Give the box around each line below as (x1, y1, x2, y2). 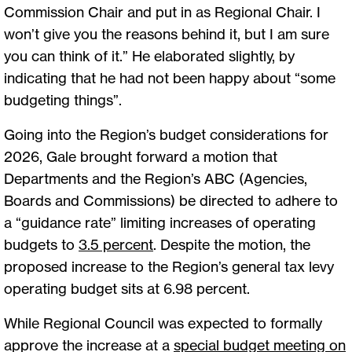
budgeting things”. (4, 91, 125, 109)
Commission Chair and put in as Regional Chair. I (4, 3, 321, 21)
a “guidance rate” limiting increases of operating (4, 214, 316, 232)
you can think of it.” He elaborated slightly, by (4, 47, 295, 65)
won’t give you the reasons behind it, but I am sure (4, 25, 329, 43)
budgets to (4, 236, 79, 254)
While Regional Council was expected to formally (4, 314, 322, 332)
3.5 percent (79, 236, 153, 254)
